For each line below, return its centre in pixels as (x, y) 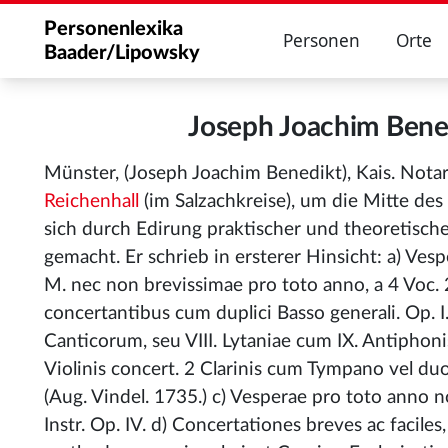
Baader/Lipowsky (122, 53)
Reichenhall (91, 201)
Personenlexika (113, 29)
